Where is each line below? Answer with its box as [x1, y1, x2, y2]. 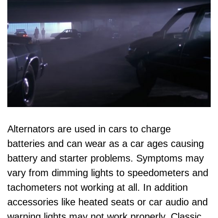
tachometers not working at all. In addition [7, 182, 188, 193]
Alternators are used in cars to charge [7, 124, 171, 135]
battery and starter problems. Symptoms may [7, 153, 204, 164]
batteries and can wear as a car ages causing [7, 138, 204, 149]
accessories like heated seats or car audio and [7, 197, 208, 208]
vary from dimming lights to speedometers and [7, 167, 208, 179]
